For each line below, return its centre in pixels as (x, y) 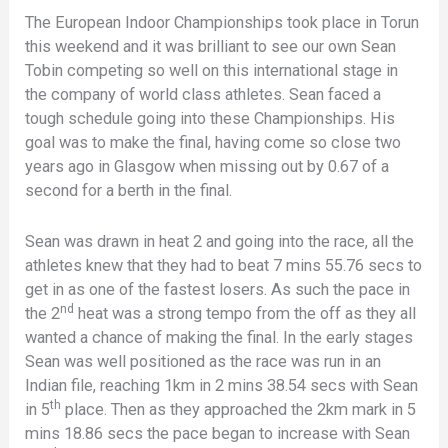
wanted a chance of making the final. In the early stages (219, 337)
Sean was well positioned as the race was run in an (203, 361)
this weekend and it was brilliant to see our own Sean (211, 47)
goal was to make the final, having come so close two (213, 143)
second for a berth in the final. (129, 191)
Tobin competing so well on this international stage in (212, 71)
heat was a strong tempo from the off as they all (245, 313)
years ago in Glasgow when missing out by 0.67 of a (207, 167)
